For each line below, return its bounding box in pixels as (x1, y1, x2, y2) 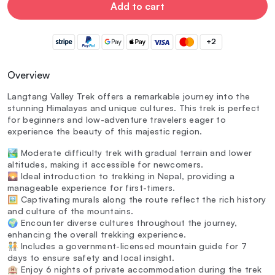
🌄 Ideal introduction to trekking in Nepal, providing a (7, 171, 235, 182)
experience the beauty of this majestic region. (7, 126, 203, 137)
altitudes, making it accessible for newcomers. (7, 159, 204, 170)
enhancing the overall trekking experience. (7, 229, 187, 240)
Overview (7, 69, 50, 82)
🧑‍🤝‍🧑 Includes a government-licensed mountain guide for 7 (7, 241, 247, 252)
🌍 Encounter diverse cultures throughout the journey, (7, 217, 238, 228)
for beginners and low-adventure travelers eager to (7, 114, 227, 125)
